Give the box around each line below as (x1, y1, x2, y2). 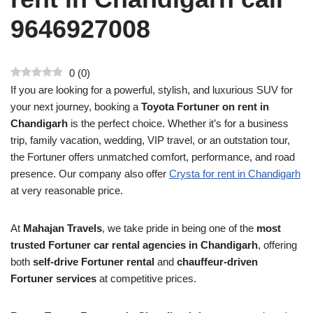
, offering (258, 239, 297, 251)
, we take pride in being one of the (102, 222, 256, 234)
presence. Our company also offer (10, 168, 169, 180)
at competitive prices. (96, 272, 196, 284)
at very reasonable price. (10, 184, 123, 196)
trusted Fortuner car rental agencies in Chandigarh (10, 239, 258, 251)
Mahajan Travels (23, 222, 102, 234)
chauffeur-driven (177, 256, 258, 268)
